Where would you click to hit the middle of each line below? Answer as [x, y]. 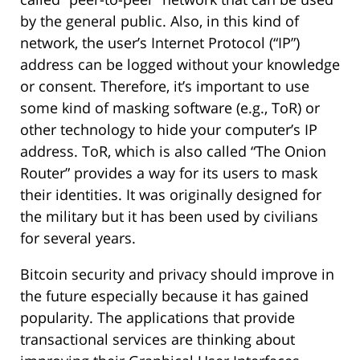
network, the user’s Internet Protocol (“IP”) [160, 43]
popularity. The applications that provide [157, 318]
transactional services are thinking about [157, 340]
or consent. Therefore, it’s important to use [165, 86]
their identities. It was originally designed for [171, 195]
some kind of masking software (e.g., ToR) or [170, 108]
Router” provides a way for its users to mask [169, 173]
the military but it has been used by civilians [169, 217]
